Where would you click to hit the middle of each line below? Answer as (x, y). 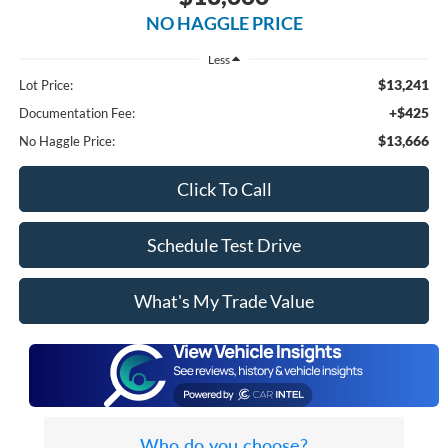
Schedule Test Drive (224, 245)
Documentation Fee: (76, 113)
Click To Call (224, 189)
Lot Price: (45, 85)
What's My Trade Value (224, 301)
